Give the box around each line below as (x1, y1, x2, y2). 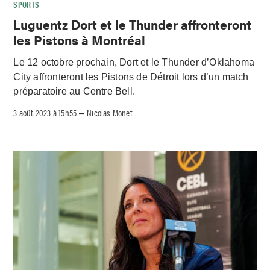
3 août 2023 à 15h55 (13, 106, 77, 119)
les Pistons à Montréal (13, 31, 146, 49)
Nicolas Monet (87, 106, 133, 119)
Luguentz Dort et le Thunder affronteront (13, 15, 252, 34)
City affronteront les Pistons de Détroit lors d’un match (13, 72, 249, 83)
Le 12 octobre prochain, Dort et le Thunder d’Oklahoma (13, 57, 255, 68)
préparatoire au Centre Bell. (13, 86, 136, 97)
